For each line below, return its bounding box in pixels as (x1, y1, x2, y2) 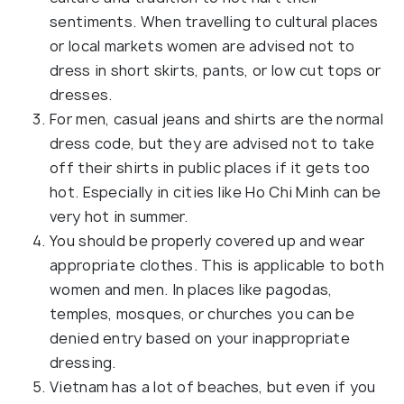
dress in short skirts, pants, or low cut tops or (50, 60, 381, 80)
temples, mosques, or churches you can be (50, 303, 354, 324)
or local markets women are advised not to (50, 35, 355, 56)
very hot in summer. (50, 206, 188, 226)
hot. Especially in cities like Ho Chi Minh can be (50, 181, 381, 202)
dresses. (50, 84, 113, 105)
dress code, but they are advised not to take (50, 133, 375, 153)
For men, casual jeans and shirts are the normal (50, 108, 384, 129)
